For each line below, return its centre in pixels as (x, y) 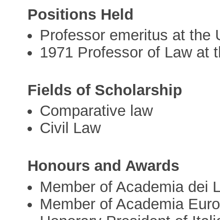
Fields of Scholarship (105, 90)
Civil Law (70, 128)
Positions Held (81, 14)
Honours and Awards (104, 166)
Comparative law (96, 111)
